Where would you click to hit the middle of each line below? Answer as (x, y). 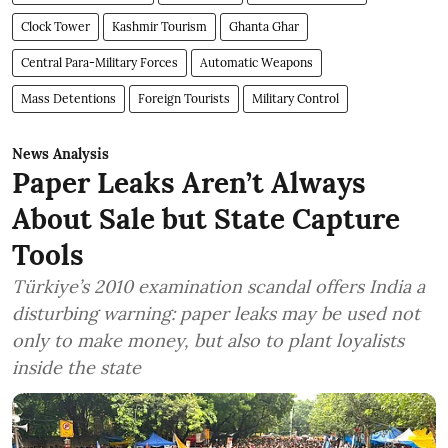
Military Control (295, 99)
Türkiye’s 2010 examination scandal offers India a (218, 287)
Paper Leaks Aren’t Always (189, 183)
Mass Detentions (68, 99)
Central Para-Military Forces (99, 63)
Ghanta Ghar (264, 27)
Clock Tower (55, 27)
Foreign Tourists (184, 99)
